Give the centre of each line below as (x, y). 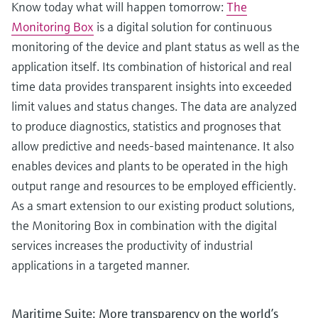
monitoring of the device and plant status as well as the (155, 46)
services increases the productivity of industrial (132, 245)
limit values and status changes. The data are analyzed (154, 106)
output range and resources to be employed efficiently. (154, 185)
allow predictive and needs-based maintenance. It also (153, 146)
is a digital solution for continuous (183, 26)
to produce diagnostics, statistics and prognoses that (146, 126)
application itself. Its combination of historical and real (152, 66)
